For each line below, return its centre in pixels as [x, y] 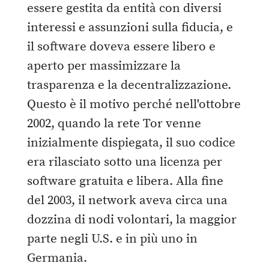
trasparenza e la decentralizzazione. [129, 85]
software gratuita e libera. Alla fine [125, 181]
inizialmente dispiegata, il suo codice [131, 143]
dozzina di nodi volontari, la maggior [132, 219]
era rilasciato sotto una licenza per [125, 162]
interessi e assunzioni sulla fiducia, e [130, 27]
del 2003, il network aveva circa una [127, 200]
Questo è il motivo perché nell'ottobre [134, 104]
